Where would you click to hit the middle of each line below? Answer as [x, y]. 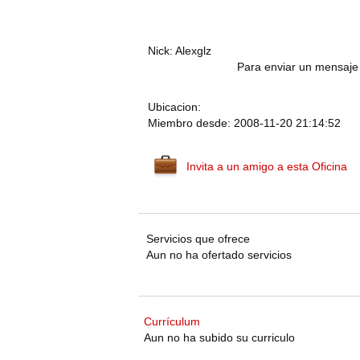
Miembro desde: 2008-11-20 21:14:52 [244, 123]
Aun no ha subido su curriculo [219, 337]
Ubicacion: [174, 107]
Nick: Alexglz [180, 51]
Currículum [172, 321]
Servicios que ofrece [198, 239]
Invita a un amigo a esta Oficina [267, 166]
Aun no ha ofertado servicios [219, 255]
